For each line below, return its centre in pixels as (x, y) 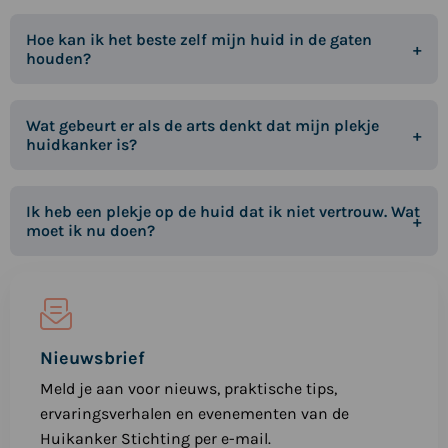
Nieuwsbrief (92, 358)
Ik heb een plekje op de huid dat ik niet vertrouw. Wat (223, 212)
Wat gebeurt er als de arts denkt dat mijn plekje (202, 126)
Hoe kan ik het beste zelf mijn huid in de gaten (199, 40)
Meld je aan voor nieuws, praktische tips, (188, 389)
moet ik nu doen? (90, 231)
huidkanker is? (81, 145)
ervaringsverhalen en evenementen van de (194, 414)
